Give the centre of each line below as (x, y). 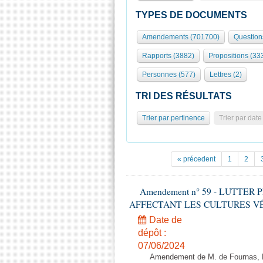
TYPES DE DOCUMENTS (191, 15)
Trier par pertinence (173, 118)
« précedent (196, 159)
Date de (164, 220)
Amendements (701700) (181, 37)
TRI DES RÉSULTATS (184, 96)
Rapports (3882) (168, 56)
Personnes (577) (169, 75)
